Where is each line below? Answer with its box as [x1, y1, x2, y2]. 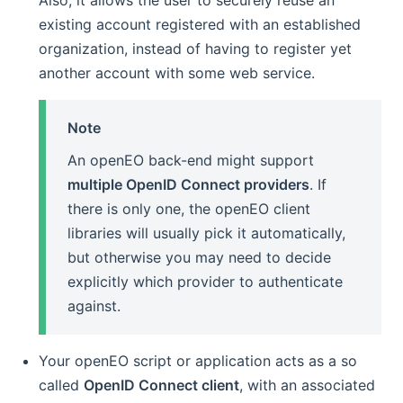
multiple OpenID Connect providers [67, 175, 310, 194]
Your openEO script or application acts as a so [39, 351, 358, 370]
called [39, 375, 85, 394]
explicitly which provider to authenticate [67, 273, 344, 291]
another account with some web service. [39, 64, 316, 83]
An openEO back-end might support [67, 151, 315, 170]
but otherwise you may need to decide [67, 248, 332, 267]
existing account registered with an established [39, 15, 362, 34]
